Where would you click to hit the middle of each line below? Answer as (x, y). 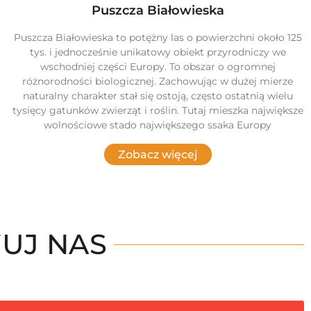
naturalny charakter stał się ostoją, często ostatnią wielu (158, 96)
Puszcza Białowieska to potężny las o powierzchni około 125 (158, 38)
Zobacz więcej (158, 155)
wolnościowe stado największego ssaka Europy (158, 125)
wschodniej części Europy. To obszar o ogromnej (158, 67)
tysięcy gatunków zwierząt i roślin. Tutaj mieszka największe (158, 111)
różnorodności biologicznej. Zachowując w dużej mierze (158, 82)
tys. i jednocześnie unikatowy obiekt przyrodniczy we (158, 52)
